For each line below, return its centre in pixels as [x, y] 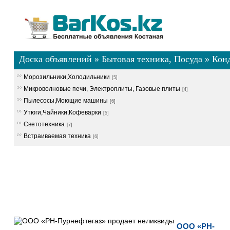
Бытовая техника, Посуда [152, 59]
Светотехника [44, 124]
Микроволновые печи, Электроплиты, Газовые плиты [102, 89]
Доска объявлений [55, 59]
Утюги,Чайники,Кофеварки [62, 112]
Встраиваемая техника [57, 136]
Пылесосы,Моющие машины [65, 101]
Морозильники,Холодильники [66, 77]
